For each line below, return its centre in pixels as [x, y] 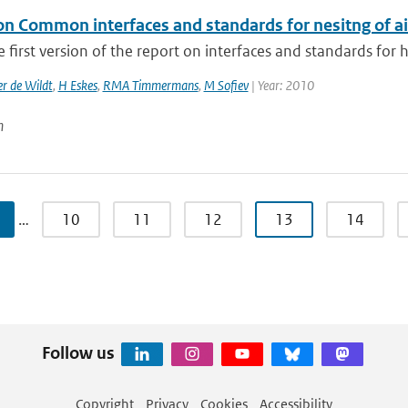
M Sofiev [226, 85]
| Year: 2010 [281, 85]
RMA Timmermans [150, 85]
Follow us [78, 352]
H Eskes [77, 85]
